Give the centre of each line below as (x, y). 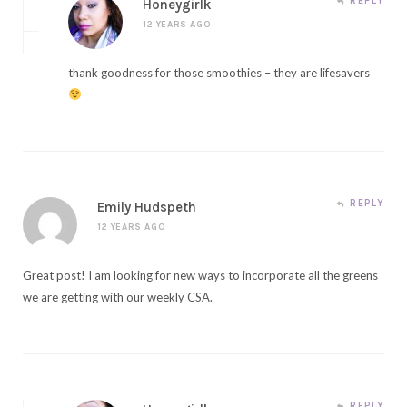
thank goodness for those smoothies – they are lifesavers (219, 72)
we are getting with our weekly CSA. (118, 297)
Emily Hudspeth (147, 207)
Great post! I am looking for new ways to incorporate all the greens (200, 275)
